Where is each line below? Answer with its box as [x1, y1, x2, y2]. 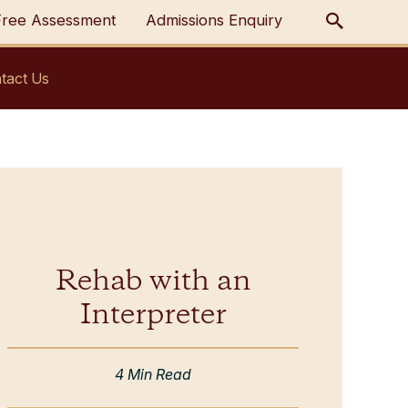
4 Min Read [115, 365, 191, 384]
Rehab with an [55, 262, 251, 302]
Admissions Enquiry [146, 11, 282, 29]
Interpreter [79, 296, 227, 336]
